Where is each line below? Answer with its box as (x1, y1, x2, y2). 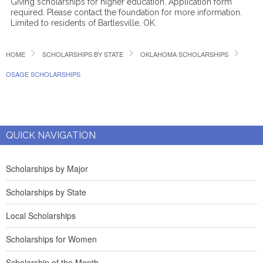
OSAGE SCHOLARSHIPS (6, 69, 80, 79)
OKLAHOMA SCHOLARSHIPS (140, 49, 228, 59)
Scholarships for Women (6, 233, 97, 245)
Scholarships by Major (6, 163, 88, 174)
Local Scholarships (6, 210, 76, 221)
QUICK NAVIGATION (6, 130, 96, 141)
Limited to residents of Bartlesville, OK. (11, 18, 157, 28)
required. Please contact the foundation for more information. (11, 8, 242, 17)
